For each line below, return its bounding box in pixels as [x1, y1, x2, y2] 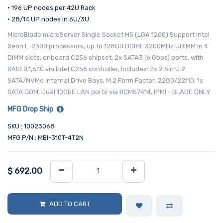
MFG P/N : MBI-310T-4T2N [7, 133, 84, 141]
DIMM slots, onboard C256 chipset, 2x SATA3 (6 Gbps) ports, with [7, 53, 204, 61]
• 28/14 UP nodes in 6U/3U [7, 15, 89, 23]
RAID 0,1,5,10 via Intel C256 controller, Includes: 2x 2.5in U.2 [7, 65, 185, 73]
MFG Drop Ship [7, 105, 53, 113]
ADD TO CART [49, 200, 90, 208]
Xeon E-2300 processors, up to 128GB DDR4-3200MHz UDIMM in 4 [7, 42, 208, 50]
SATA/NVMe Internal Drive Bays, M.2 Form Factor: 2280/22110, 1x [7, 76, 203, 84]
